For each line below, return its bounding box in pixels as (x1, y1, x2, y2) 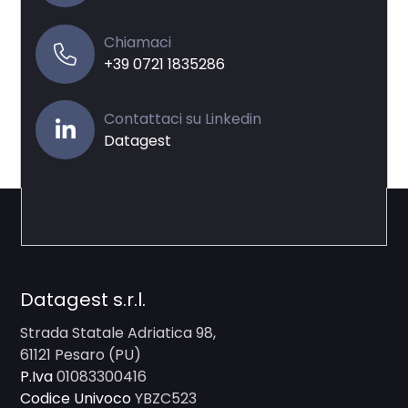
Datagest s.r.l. (20, 286, 151, 312)
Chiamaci (104, 32, 172, 54)
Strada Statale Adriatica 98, (20, 321, 217, 343)
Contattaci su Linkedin (104, 107, 262, 129)
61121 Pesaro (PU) (20, 343, 142, 365)
